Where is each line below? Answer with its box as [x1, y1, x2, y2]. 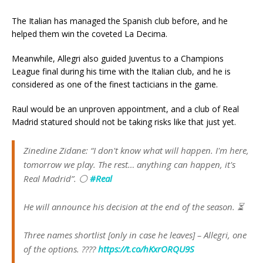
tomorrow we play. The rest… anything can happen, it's [23, 159, 235, 171]
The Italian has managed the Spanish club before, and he [12, 15, 228, 27]
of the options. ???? [23, 243, 98, 255]
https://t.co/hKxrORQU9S [98, 243, 194, 255]
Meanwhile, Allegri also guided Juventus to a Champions [12, 53, 224, 65]
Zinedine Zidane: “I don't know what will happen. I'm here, [23, 144, 249, 157]
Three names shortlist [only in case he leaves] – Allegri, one [23, 229, 247, 241]
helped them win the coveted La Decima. [12, 28, 167, 40]
